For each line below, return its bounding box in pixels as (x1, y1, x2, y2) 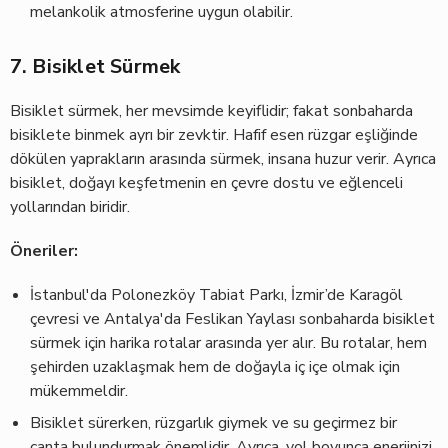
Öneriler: (9, 240, 78, 262)
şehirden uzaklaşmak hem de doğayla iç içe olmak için (29, 356, 400, 378)
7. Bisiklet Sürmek (9, 53, 181, 80)
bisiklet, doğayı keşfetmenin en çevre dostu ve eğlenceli (9, 172, 403, 194)
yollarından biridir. (9, 196, 130, 218)
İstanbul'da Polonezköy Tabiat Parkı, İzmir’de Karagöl (29, 284, 403, 306)
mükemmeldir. (29, 380, 128, 402)
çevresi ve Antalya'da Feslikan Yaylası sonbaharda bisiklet (29, 308, 435, 330)
